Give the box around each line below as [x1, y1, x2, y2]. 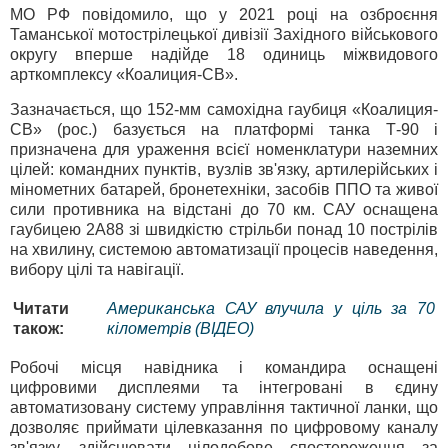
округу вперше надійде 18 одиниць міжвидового [10, 45, 438, 63]
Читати [13, 300, 69, 318]
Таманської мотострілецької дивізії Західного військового [10, 25, 438, 43]
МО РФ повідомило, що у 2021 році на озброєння [10, 5, 438, 23]
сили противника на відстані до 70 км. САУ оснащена [10, 201, 438, 219]
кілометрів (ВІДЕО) [107, 320, 254, 338]
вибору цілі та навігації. [10, 261, 184, 279]
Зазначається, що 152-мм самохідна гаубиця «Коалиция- [10, 101, 438, 119]
